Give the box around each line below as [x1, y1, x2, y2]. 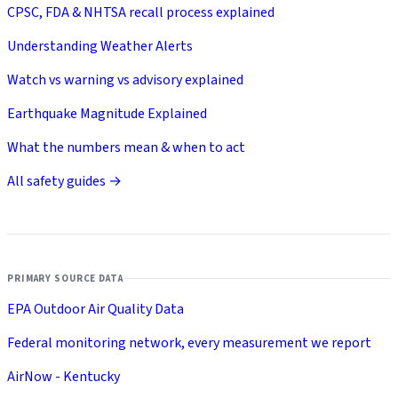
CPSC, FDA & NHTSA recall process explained [7, 3, 275, 23]
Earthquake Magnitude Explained [7, 104, 207, 124]
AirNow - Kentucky [7, 366, 120, 386]
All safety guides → [7, 171, 122, 192]
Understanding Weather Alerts [7, 36, 193, 57]
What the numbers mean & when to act [7, 138, 245, 158]
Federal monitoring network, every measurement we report [7, 332, 371, 353]
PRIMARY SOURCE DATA [7, 271, 123, 285]
